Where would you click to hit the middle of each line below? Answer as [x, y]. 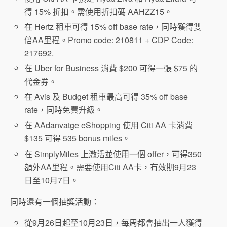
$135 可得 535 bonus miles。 [78, 138]
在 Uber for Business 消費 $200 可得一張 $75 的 [111, 68]
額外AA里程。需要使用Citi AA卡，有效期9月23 [110, 167]
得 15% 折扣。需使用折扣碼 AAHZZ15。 [99, 11]
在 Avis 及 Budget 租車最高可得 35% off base [106, 97]
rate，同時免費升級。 [64, 110]
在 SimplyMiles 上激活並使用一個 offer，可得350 [113, 154]
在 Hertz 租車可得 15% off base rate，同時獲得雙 [113, 26]
